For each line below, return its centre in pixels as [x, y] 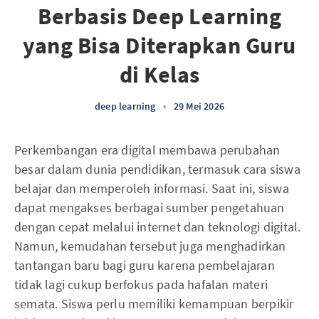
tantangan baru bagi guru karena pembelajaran [145, 265]
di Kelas [159, 75]
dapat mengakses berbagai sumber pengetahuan [150, 208]
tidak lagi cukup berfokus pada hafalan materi [141, 284]
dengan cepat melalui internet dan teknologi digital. [158, 227]
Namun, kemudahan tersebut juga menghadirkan [150, 246]
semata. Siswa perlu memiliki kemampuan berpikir [154, 304]
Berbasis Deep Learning [159, 16]
